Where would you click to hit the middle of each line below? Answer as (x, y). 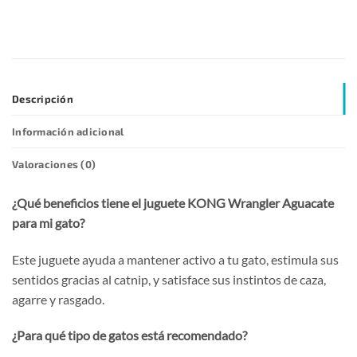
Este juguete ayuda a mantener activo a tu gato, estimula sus (175, 259)
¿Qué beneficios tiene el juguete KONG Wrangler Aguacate (173, 202)
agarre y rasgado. (58, 299)
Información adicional (68, 131)
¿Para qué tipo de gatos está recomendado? (129, 335)
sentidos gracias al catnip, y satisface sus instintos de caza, (169, 279)
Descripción (43, 98)
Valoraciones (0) (54, 164)
